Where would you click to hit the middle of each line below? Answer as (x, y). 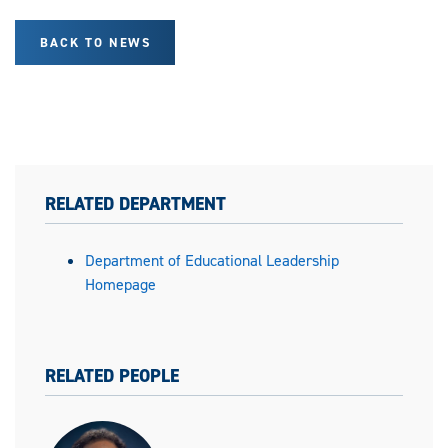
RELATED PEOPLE (112, 376)
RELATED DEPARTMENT (135, 204)
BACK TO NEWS (95, 43)
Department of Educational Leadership (212, 261)
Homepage (120, 285)
